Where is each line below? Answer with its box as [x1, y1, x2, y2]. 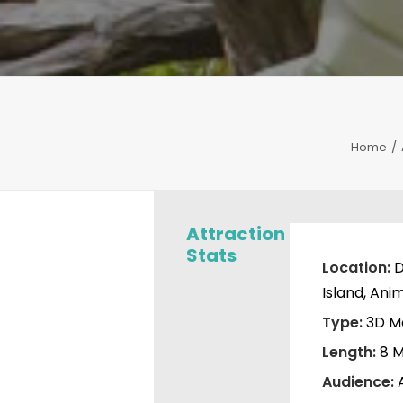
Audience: [321, 372, 398, 392]
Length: [321, 342, 380, 363]
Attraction [185, 221, 285, 246]
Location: [321, 257, 394, 278]
